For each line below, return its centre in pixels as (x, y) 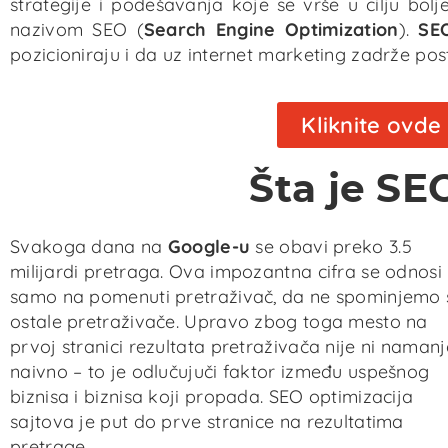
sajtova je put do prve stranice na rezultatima (207, 421)
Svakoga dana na (89, 246)
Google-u (209, 246)
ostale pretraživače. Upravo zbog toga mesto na (219, 321)
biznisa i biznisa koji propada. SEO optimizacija (212, 396)
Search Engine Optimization (271, 30)
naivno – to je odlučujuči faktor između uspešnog (220, 371)
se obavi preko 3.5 (331, 246)
